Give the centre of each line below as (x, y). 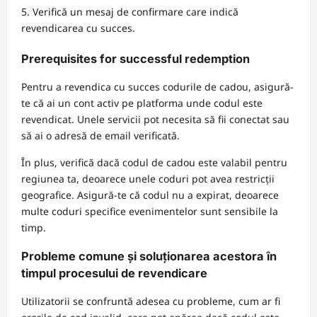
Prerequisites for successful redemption (136, 58)
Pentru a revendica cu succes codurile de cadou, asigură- (157, 87)
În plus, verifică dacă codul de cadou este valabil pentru (154, 163)
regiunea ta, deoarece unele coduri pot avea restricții (148, 179)
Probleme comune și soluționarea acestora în (149, 256)
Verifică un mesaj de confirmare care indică (136, 11)
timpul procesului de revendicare (114, 273)
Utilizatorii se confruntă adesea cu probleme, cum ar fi (151, 301)
